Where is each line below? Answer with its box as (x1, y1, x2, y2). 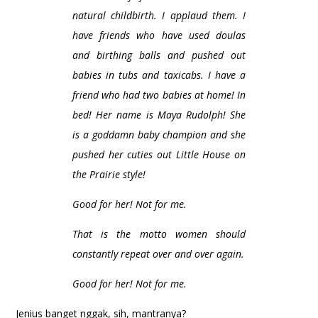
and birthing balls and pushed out (72, 48, 246, 62)
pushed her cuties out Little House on (72, 147, 246, 161)
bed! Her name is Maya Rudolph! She (72, 107, 246, 121)
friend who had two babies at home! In (72, 87, 246, 102)
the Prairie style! (72, 167, 149, 181)
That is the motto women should (72, 226, 246, 241)
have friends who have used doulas (72, 28, 246, 42)
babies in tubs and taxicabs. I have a (72, 67, 246, 82)
